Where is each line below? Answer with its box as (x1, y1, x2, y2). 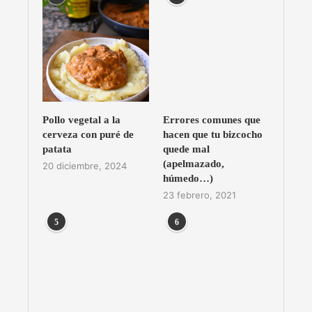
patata (42, 143, 72, 155)
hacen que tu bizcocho (162, 129, 263, 141)
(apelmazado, (162, 158, 224, 170)
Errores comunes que (162, 114, 260, 126)
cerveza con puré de (42, 129, 134, 141)
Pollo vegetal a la (42, 114, 120, 126)
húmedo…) (162, 173, 213, 185)
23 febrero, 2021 (162, 189, 236, 201)
